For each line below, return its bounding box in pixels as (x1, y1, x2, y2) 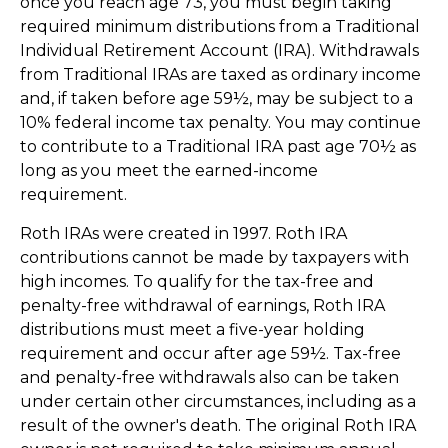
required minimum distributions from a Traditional (20, 17, 420, 37)
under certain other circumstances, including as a (20, 392, 416, 412)
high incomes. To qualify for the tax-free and (20, 272, 374, 292)
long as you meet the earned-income (20, 161, 318, 181)
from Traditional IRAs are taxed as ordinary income (20, 65, 421, 85)
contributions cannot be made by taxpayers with (20, 248, 409, 268)
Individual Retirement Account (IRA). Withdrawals (20, 41, 419, 61)
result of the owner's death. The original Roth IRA (20, 416, 416, 436)
